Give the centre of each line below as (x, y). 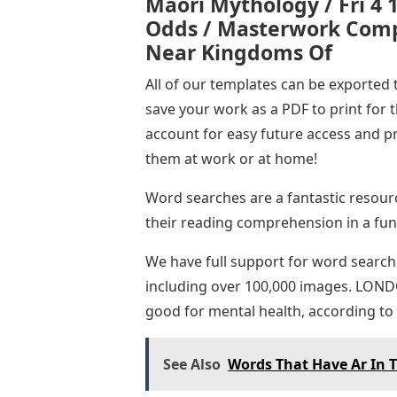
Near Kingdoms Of (239, 52)
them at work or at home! (231, 158)
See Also (192, 364)
